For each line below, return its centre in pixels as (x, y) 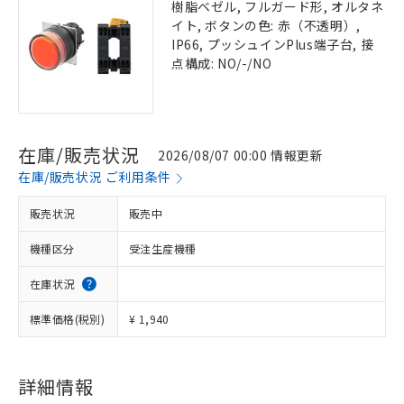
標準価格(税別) (68, 319)
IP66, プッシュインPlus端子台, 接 (273, 44)
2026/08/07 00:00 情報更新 (241, 155)
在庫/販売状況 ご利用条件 (95, 177)
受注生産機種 (163, 248)
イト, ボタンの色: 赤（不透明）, (266, 25)
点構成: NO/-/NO (222, 63)
